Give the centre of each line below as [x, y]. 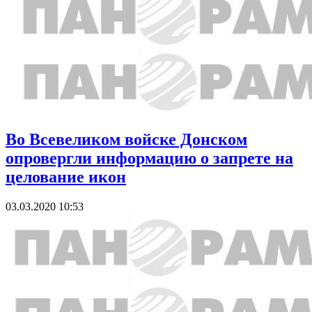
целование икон [66, 177]
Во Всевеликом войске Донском [126, 140]
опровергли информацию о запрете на [149, 158]
